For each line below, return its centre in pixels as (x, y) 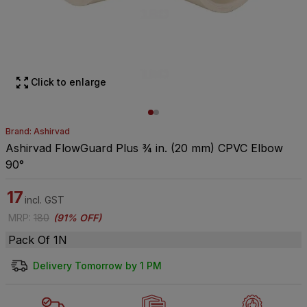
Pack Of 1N (38, 240)
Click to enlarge (69, 82)
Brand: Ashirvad (38, 131)
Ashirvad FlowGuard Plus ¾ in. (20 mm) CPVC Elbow (144, 148)
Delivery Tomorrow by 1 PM (97, 266)
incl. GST (45, 200)
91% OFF (77, 218)
